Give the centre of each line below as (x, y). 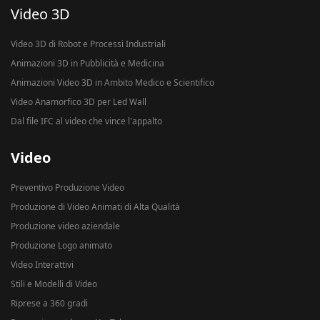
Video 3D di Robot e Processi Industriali (88, 44)
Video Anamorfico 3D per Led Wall (79, 102)
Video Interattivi (42, 265)
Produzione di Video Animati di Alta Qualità (95, 207)
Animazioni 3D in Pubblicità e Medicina (87, 64)
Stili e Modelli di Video (54, 284)
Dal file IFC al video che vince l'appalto (86, 121)
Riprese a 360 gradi (49, 304)
